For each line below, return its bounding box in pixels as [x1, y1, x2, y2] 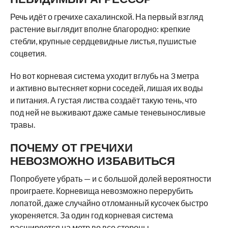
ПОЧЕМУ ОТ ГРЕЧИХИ [10, 140, 133, 154]
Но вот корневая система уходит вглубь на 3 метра [10, 70, 199, 80]
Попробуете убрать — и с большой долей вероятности [10, 173, 211, 183]
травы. [10, 119, 35, 129]
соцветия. [10, 48, 46, 58]
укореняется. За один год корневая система [10, 210, 173, 220]
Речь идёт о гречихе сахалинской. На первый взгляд [10, 11, 203, 21]
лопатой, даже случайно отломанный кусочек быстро [10, 197, 208, 208]
